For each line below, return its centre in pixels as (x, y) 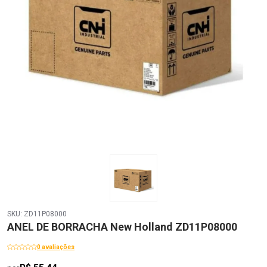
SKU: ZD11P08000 (37, 214)
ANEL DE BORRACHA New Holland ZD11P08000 (122, 226)
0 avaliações (56, 247)
